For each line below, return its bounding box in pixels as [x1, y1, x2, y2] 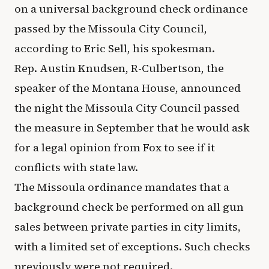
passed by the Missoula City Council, [14, 21, 207, 36]
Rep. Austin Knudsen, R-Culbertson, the [14, 61, 224, 76]
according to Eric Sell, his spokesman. [14, 41, 215, 56]
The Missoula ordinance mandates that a [14, 180, 229, 195]
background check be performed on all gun [14, 199, 244, 214]
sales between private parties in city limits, [14, 219, 241, 234]
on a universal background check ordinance [14, 1, 248, 16]
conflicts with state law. [14, 160, 138, 175]
